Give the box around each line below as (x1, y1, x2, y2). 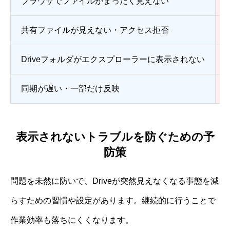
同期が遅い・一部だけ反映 (21, 84, 120, 93)
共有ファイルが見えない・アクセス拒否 (21, 25, 169, 34)
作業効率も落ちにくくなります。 (10, 216, 133, 225)
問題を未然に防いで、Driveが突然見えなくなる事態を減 (10, 177, 219, 186)
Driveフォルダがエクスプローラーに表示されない (21, 54, 205, 64)
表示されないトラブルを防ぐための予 (15, 130, 215, 144)
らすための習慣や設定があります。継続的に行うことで (10, 196, 216, 205)
